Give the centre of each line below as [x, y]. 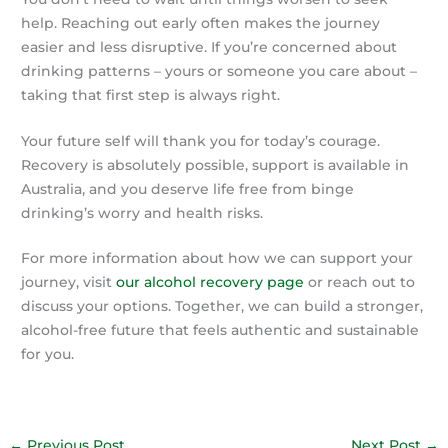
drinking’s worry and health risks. [142, 212]
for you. [48, 354]
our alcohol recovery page [210, 282]
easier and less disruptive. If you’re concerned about [209, 46]
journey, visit [69, 282]
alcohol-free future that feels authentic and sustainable [220, 330]
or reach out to [360, 282]
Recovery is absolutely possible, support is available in [215, 164]
